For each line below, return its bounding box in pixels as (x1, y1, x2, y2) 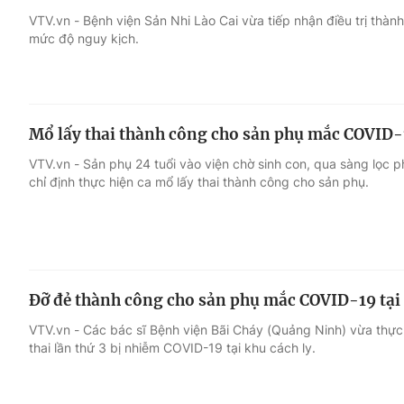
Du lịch (251, 113, 299, 131)
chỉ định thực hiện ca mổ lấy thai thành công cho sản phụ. (29, 173, 369, 189)
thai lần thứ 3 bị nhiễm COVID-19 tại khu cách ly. (29, 340, 316, 356)
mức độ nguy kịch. (29, 30, 139, 46)
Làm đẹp (251, 147, 315, 165)
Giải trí (29, 78, 77, 96)
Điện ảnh (29, 113, 93, 131)
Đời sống (251, 78, 315, 96)
